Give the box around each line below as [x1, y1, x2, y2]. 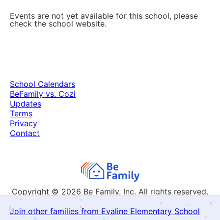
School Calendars [10, 79, 75, 89]
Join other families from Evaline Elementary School [10, 206, 200, 216]
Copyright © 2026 [12, 187, 83, 196]
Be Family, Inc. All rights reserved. [83, 187, 208, 196]
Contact [10, 128, 40, 138]
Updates [10, 99, 41, 109]
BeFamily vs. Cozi [10, 89, 76, 99]
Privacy [10, 118, 37, 128]
